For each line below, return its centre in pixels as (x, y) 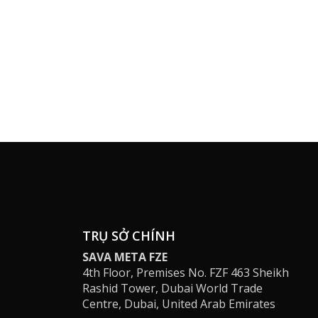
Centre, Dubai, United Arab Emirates (179, 303)
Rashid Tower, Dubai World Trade (172, 288)
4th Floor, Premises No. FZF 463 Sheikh (186, 272)
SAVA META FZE (125, 257)
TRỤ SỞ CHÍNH (129, 235)
